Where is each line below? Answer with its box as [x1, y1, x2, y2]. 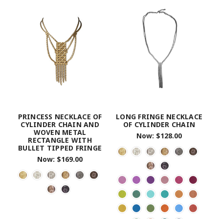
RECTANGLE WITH [28, 135, 92, 145]
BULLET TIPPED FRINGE [18, 143, 102, 153]
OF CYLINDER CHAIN [123, 119, 196, 129]
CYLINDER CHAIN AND [21, 119, 99, 129]
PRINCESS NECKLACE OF [18, 111, 102, 121]
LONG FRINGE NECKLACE [116, 111, 202, 121]
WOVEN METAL [33, 127, 87, 137]
